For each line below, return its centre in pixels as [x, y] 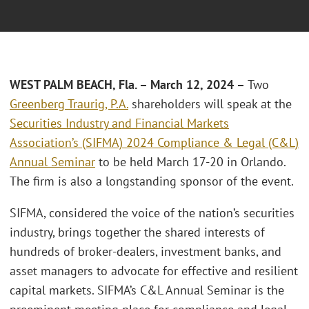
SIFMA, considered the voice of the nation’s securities [152, 212]
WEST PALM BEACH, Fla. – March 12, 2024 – [129, 85]
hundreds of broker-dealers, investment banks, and [146, 251]
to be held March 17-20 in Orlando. [190, 162]
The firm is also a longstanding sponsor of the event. [152, 181]
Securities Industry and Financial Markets [119, 123]
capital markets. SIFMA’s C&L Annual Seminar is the [147, 290]
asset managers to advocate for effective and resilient [154, 270]
